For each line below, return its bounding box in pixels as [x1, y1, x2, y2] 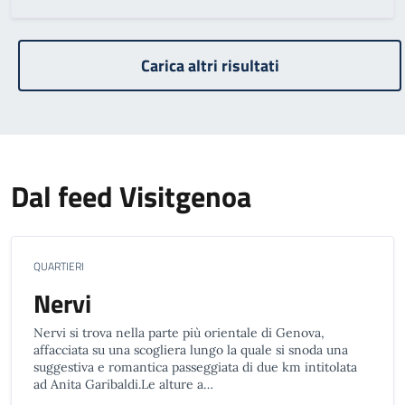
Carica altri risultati [140, 53, 279, 78]
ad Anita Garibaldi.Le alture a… [33, 376, 213, 392]
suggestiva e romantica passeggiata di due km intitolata [33, 359, 357, 375]
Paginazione [10, 34, 123, 67]
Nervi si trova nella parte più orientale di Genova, [33, 325, 325, 341]
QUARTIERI [33, 258, 84, 275]
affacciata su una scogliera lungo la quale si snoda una [33, 342, 348, 358]
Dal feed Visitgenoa [11, 174, 251, 218]
